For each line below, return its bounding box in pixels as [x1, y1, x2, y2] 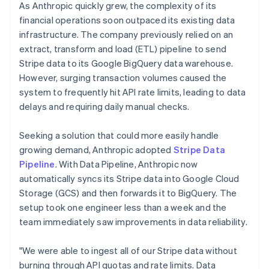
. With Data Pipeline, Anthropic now [55, 157, 198, 170]
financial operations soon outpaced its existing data [19, 13, 235, 26]
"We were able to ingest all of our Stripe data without [19, 244, 237, 256]
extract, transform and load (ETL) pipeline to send [19, 42, 227, 55]
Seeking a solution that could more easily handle [19, 128, 219, 141]
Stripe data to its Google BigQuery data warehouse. [19, 56, 234, 69]
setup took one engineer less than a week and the [19, 201, 227, 213]
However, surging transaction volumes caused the [19, 71, 227, 83]
